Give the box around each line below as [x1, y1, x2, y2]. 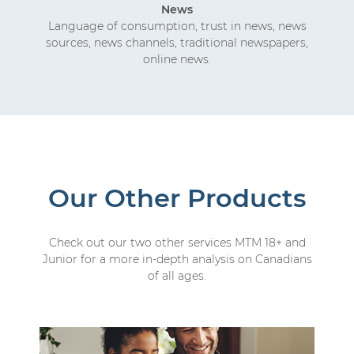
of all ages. [148, 268, 206, 283]
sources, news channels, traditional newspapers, [46, 35, 308, 50]
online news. [143, 51, 211, 66]
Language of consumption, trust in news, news [47, 18, 307, 33]
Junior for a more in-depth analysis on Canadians [42, 251, 312, 266]
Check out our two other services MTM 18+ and [48, 235, 306, 250]
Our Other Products [48, 183, 306, 214]
